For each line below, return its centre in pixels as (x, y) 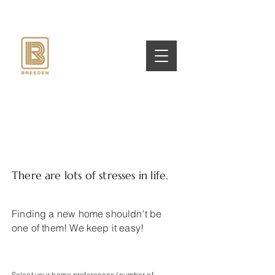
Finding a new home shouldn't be (87, 214)
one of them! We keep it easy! (79, 228)
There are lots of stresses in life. (90, 175)
